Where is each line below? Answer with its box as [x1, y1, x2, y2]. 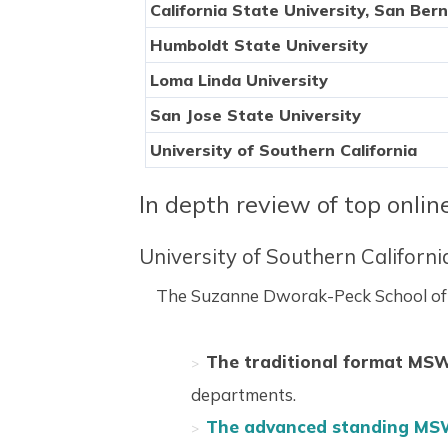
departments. [190, 384, 296, 406]
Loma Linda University [149, 70, 328, 91]
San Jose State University [149, 105, 361, 126]
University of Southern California [149, 140, 417, 161]
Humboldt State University [149, 35, 368, 56]
